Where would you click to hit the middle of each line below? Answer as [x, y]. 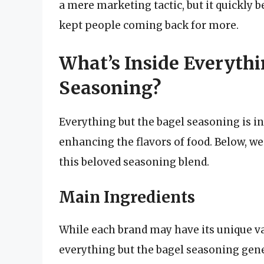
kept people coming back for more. [149, 26]
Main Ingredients [127, 197]
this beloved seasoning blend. [134, 162]
